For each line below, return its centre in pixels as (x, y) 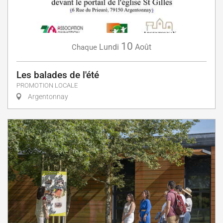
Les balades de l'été (58, 75)
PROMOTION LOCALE (47, 85)
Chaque (84, 47)
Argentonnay (47, 96)
